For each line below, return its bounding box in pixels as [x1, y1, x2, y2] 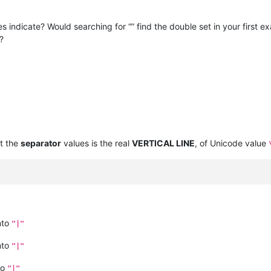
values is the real [61, 137, 132, 148]
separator [21, 137, 61, 148]
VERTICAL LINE [132, 137, 195, 148]
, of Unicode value [195, 137, 269, 148]
